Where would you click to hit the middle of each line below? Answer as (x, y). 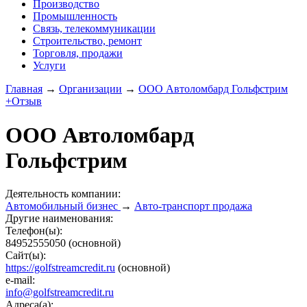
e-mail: (20, 280)
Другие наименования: (59, 219)
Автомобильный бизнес (63, 206)
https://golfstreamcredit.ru (60, 268)
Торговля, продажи (78, 53)
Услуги (49, 66)
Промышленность (75, 16)
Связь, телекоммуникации (94, 29)
